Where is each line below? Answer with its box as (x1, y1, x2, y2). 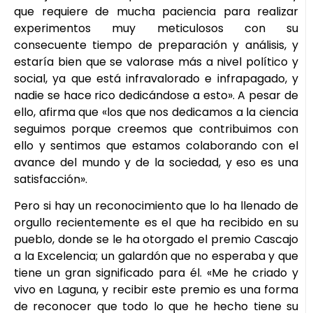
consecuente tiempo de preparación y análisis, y (14, 36, 298, 53)
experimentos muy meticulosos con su (14, 20, 298, 36)
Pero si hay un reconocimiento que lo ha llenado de (14, 197, 298, 214)
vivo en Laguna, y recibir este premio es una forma (14, 281, 298, 298)
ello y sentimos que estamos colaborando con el (14, 137, 298, 154)
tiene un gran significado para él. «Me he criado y (14, 264, 298, 281)
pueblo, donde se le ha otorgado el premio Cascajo (14, 231, 298, 247)
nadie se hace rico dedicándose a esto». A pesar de (14, 87, 298, 103)
